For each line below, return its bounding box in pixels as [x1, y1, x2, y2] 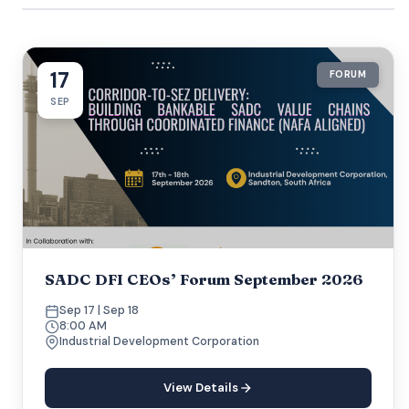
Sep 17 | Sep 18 [59, 303, 140, 318]
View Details [163, 380, 239, 395]
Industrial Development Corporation [59, 334, 260, 349]
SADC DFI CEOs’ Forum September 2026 [45, 270, 363, 288]
